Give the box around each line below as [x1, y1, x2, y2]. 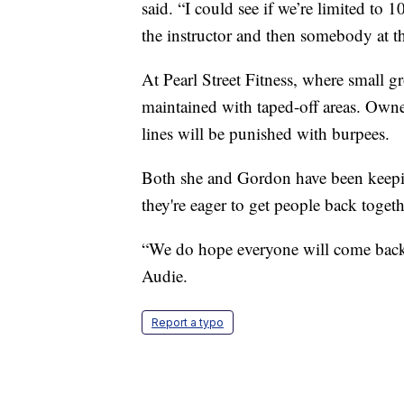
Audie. [142, 264, 188, 288]
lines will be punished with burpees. [142, 122, 390, 145]
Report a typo [151, 316, 224, 330]
